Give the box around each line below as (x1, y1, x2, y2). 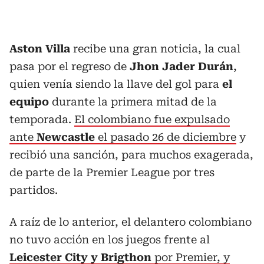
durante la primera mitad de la (52, 95, 217, 108)
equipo (9, 95, 52, 108)
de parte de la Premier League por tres (9, 166, 214, 179)
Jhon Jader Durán (130, 60, 233, 72)
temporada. (9, 113, 74, 126)
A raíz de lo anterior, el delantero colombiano (9, 215, 252, 228)
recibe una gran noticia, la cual (70, 42, 240, 55)
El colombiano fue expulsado (74, 113, 230, 126)
